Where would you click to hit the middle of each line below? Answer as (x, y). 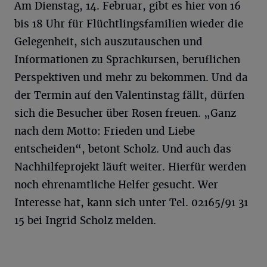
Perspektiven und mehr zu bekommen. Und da (131, 77)
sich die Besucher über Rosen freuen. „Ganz (125, 113)
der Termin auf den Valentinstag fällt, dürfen (129, 95)
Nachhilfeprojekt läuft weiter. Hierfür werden (130, 167)
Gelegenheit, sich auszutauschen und (108, 42)
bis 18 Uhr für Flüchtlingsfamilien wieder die (129, 24)
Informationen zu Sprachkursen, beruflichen (127, 60)
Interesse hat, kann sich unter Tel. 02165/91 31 (131, 203)
